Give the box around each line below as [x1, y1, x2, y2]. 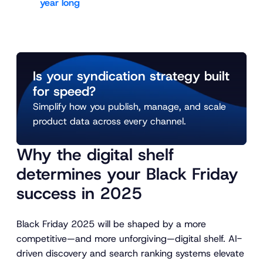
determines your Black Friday [16, 163, 238, 186]
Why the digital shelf [16, 144, 174, 166]
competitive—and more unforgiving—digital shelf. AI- [16, 232, 242, 245]
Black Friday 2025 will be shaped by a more [16, 217, 206, 230]
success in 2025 [16, 183, 142, 205]
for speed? [33, 83, 96, 100]
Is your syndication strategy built [33, 68, 230, 85]
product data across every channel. [33, 115, 186, 128]
